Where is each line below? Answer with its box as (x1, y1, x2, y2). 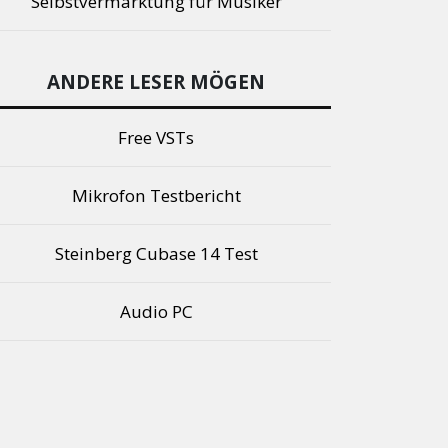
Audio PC (119, 300, 193, 323)
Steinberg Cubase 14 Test (54, 242, 258, 265)
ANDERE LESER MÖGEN (47, 69, 265, 95)
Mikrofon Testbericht (71, 184, 241, 207)
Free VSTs (118, 126, 194, 149)
